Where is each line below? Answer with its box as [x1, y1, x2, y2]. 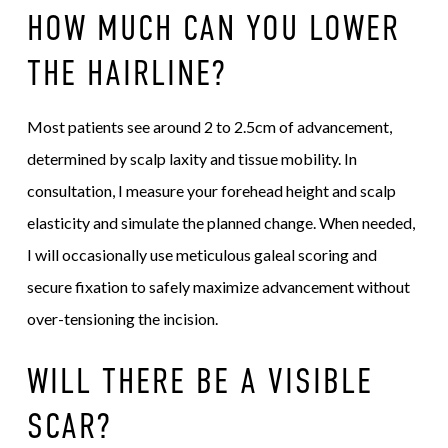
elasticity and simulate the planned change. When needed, [26, 213, 415, 233]
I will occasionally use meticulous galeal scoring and [26, 245, 377, 265]
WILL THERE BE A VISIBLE [26, 359, 373, 401]
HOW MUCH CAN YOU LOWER [26, 7, 400, 49]
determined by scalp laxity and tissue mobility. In [26, 149, 357, 169]
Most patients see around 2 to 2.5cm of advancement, [26, 117, 392, 137]
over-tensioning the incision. [26, 309, 218, 329]
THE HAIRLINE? [26, 52, 227, 94]
